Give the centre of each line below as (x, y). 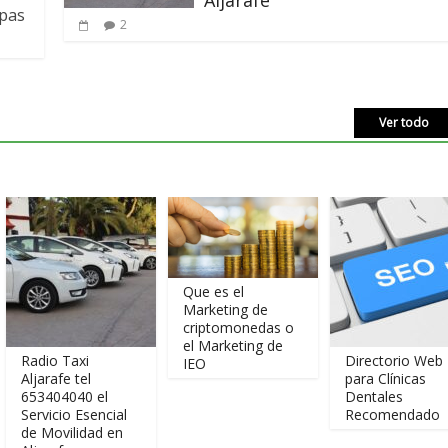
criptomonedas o (181, 327)
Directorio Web (336, 361)
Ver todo (404, 123)
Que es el (156, 291)
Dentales (316, 397)
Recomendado (335, 415)
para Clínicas (328, 379)
